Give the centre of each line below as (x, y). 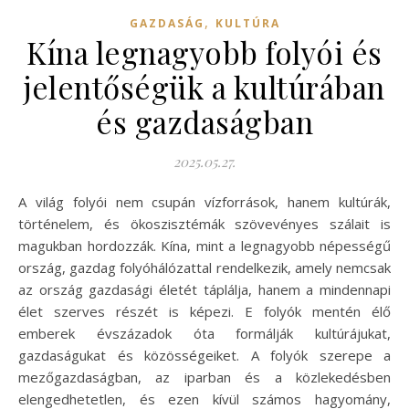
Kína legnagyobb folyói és (204, 52)
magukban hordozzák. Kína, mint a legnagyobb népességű (204, 245)
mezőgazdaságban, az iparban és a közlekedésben (204, 377)
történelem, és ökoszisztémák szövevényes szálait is (204, 223)
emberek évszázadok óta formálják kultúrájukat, (204, 333)
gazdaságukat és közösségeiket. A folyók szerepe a (204, 355)
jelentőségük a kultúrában (204, 86)
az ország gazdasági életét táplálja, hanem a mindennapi (204, 289)
